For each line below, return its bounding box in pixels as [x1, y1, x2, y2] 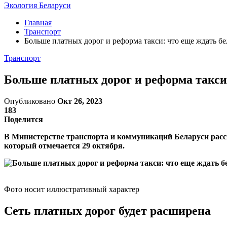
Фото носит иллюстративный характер [4, 184, 139, 194]
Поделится [4, 115, 43, 124]
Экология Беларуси [4, 1, 71, 10]
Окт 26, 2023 [57, 96, 102, 105]
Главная [24, 18, 52, 27]
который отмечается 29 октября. [4, 141, 125, 150]
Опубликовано [4, 96, 57, 105]
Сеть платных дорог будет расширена [4, 204, 211, 217]
